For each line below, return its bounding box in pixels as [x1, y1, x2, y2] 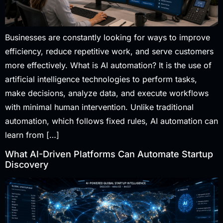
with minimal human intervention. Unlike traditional [5, 102, 194, 112]
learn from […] [5, 130, 59, 140]
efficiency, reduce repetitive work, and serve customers [5, 46, 214, 57]
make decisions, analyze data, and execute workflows [5, 88, 209, 99]
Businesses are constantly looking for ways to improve [5, 32, 210, 43]
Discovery [5, 159, 48, 170]
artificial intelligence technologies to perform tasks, [5, 74, 197, 85]
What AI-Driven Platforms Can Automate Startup [5, 149, 213, 160]
